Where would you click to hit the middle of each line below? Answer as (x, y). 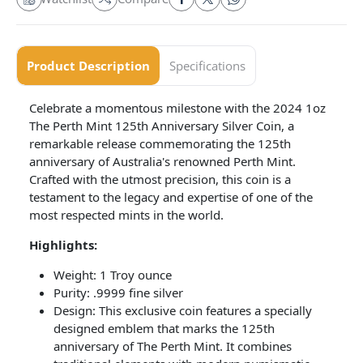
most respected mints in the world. (126, 215)
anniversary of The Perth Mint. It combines (173, 346)
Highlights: (63, 245)
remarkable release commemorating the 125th (160, 143)
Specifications (207, 66)
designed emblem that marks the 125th (164, 328)
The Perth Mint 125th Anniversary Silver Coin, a (162, 126)
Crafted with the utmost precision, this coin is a (160, 179)
